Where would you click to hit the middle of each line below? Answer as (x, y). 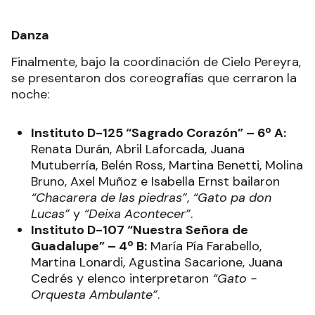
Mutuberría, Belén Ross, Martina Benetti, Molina (167, 166)
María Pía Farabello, (204, 246)
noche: (30, 95)
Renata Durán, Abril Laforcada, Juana (138, 149)
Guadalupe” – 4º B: (89, 246)
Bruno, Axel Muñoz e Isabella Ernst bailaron (155, 182)
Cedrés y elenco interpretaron (122, 279)
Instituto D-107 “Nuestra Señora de (140, 230)
